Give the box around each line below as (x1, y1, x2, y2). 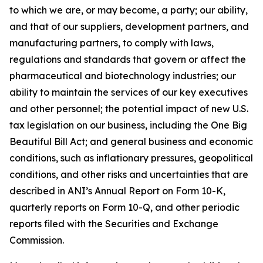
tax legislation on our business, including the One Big (9, 119, 247, 131)
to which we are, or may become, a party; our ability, (9, 4, 248, 16)
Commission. (9, 234, 64, 246)
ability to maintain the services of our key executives (9, 86, 248, 98)
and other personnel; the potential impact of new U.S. (9, 103, 248, 114)
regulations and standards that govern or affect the (9, 53, 246, 65)
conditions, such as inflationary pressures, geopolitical (9, 152, 253, 164)
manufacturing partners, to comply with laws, (9, 37, 214, 49)
